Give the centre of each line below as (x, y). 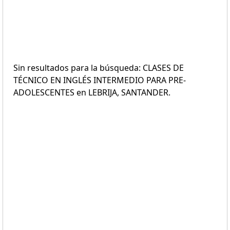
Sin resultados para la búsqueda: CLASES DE (99, 68)
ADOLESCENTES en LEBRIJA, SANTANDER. (92, 92)
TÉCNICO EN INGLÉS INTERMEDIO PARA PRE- (100, 80)
